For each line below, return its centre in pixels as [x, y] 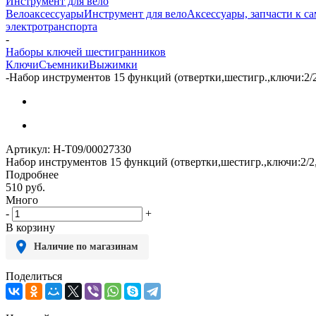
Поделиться [34, 276]
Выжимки [113, 64]
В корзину [30, 227]
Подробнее [32, 174]
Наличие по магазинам [86, 246]
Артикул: [28, 149]
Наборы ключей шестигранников [86, 51]
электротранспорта [51, 26]
